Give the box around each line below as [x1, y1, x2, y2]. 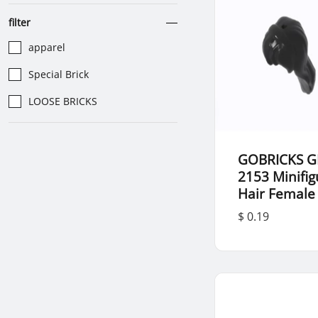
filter [9, 16, 31, 29]
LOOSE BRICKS [28, 94, 97, 108]
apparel [28, 40, 65, 54]
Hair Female [238, 185, 316, 203]
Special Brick [28, 67, 89, 81]
